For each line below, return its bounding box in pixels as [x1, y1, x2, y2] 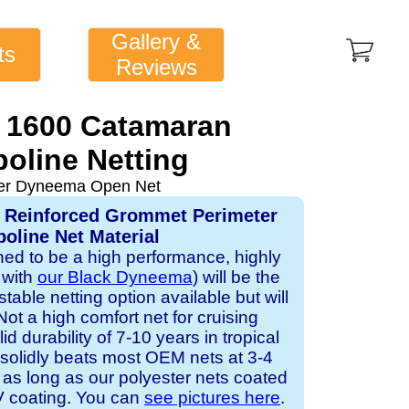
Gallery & [111, 29, 202, 54]
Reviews [115, 55, 197, 79]
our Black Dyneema [37, 267, 193, 287]
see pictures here [144, 388, 280, 407]
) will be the [192, 267, 280, 287]
